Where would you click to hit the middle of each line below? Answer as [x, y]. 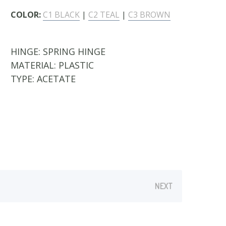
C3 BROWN [149, 15]
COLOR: [26, 15]
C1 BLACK [61, 15]
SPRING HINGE [74, 51]
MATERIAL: [35, 65]
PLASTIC [76, 65]
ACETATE [56, 79]
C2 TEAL [104, 15]
